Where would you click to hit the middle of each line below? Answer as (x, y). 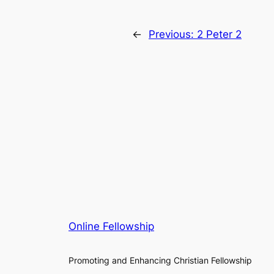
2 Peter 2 (219, 34)
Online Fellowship (111, 227)
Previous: (173, 34)
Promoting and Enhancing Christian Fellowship (160, 260)
